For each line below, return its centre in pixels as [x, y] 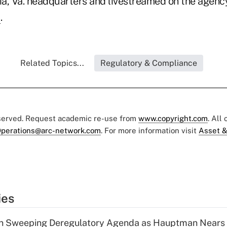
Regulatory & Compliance [148, 63]
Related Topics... [52, 63]
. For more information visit [150, 130]
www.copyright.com [173, 118]
